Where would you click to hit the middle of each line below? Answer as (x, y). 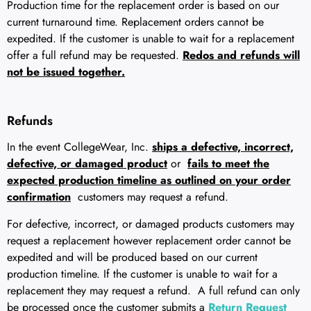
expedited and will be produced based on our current (132, 257)
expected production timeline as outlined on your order (149, 180)
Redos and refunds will (241, 55)
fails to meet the (228, 164)
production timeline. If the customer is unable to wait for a (142, 274)
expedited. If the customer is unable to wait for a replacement (151, 38)
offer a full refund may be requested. (95, 55)
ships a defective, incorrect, (223, 147)
